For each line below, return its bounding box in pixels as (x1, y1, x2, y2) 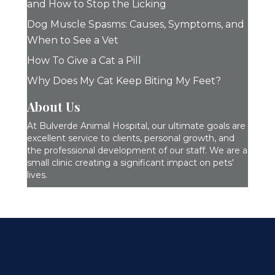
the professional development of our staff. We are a (27, 145, 247, 157)
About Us (27, 98, 80, 115)
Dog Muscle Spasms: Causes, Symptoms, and (27, 18, 244, 31)
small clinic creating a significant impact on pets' (27, 157, 234, 169)
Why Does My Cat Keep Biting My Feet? (27, 75, 221, 87)
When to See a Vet (27, 34, 118, 47)
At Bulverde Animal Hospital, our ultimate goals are (27, 120, 246, 132)
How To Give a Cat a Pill (27, 55, 141, 67)
